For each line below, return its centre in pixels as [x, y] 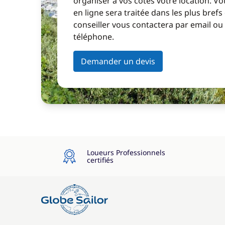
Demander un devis [118, 61]
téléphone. [94, 37]
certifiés [100, 160]
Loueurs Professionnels [126, 152]
